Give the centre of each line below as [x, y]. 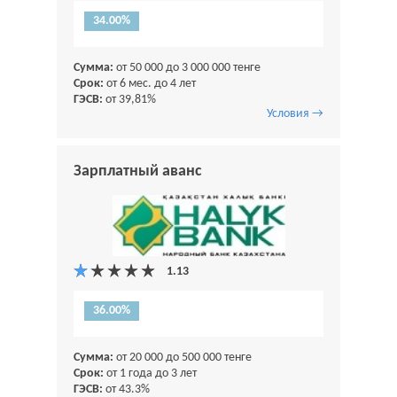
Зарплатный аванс [138, 172]
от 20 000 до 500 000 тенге [183, 358]
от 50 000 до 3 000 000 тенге [187, 68]
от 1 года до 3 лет [150, 374]
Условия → [295, 114]
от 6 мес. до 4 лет [150, 84]
